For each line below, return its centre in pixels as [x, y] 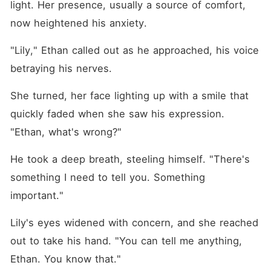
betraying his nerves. [61, 68]
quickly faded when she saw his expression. [117, 114]
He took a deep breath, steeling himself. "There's [130, 159]
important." [37, 195]
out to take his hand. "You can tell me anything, [126, 241]
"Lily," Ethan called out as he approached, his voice [134, 50]
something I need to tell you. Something [107, 177]
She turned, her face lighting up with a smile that [129, 96]
